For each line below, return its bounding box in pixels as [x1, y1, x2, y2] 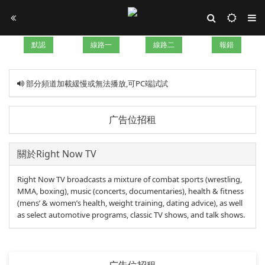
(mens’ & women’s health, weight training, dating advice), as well [17, 197, 243, 208]
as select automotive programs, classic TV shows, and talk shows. [17, 209, 245, 220]
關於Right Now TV [17, 147, 96, 160]
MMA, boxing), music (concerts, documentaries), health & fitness [17, 185, 244, 196]
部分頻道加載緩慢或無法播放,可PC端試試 [24, 77, 168, 89]
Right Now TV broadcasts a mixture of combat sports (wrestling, [17, 173, 242, 185]
